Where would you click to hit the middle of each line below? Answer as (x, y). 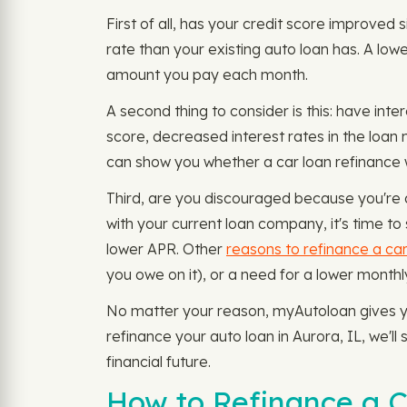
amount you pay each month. (207, 74)
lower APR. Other (166, 249)
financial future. (159, 362)
